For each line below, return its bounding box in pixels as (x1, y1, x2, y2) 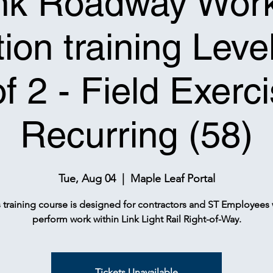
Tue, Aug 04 (58, 172, 116, 185)
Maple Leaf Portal (130, 172, 215, 185)
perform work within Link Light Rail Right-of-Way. (32, 213, 241, 225)
